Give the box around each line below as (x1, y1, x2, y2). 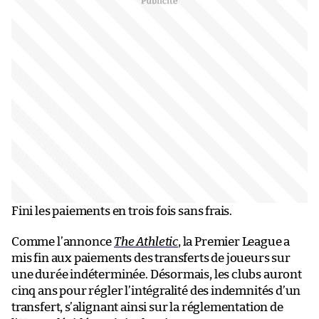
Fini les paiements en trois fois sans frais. (11, 204, 233, 217)
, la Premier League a (177, 235, 291, 248)
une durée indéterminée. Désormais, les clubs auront (11, 268, 302, 281)
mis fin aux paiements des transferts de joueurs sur (11, 251, 291, 264)
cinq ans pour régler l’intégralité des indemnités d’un (11, 284, 301, 297)
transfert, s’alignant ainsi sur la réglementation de (11, 300, 283, 313)
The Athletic (114, 235, 178, 248)
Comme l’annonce (11, 235, 115, 248)
